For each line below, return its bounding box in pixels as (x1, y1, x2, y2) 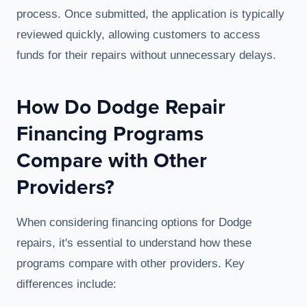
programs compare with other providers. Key (16, 257, 245, 271)
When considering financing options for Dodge (16, 216, 251, 230)
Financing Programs (16, 119, 204, 149)
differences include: (16, 278, 116, 291)
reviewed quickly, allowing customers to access (16, 28, 260, 42)
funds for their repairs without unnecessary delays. (16, 49, 276, 62)
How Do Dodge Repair (16, 92, 225, 122)
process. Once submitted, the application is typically (16, 8, 284, 21)
